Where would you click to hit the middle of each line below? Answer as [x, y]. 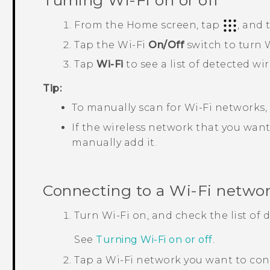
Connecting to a [106, 191]
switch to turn [224, 45]
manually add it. [115, 143]
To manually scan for [128, 107]
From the [100, 25]
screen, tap [190, 25]
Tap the [96, 45]
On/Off [166, 45]
